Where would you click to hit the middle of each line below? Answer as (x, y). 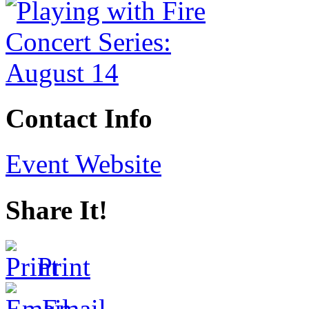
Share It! (57, 210)
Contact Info (79, 119)
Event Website (83, 164)
